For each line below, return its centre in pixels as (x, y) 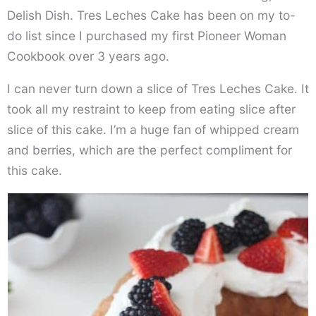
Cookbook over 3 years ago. (88, 56)
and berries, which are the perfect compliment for (150, 150)
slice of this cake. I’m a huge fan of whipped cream (153, 130)
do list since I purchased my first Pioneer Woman (147, 36)
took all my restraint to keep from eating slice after (151, 109)
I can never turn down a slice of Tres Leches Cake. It (158, 89)
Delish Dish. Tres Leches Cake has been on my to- (151, 16)
